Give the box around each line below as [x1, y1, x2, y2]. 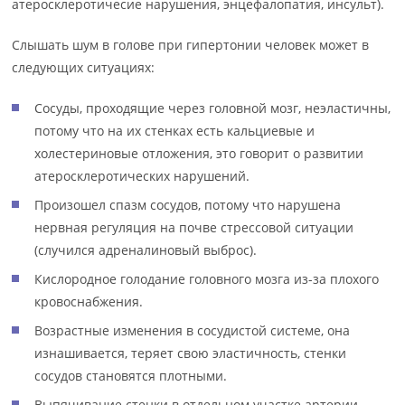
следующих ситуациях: [12, 59, 155, 76]
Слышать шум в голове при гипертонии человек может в [12, 36, 370, 53]
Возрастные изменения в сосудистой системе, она [34, 322, 351, 339]
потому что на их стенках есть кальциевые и [34, 122, 316, 139]
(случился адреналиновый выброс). [34, 241, 258, 259]
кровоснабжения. [34, 293, 144, 310]
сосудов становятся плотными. [34, 367, 228, 384]
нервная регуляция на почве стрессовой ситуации [34, 219, 354, 236]
